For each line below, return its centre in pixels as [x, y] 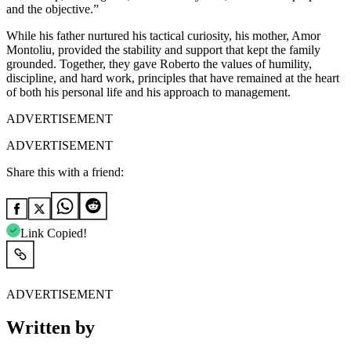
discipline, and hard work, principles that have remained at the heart [173, 78]
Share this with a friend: [65, 172]
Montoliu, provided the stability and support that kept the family [163, 50]
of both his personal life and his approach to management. [148, 92]
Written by [51, 327]
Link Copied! [54, 233]
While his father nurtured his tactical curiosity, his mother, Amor [163, 36]
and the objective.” [52, 9]
